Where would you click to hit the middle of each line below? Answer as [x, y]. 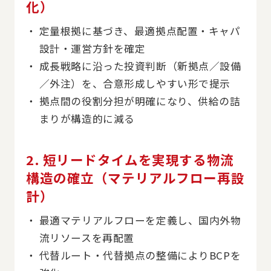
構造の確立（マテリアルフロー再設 [135, 177]
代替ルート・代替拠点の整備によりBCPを [140, 255]
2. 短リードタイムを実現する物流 [130, 159]
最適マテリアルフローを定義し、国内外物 [140, 220]
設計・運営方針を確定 [92, 48]
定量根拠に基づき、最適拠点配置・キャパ [140, 31]
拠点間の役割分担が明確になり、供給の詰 [140, 101]
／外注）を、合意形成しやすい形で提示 [135, 83]
